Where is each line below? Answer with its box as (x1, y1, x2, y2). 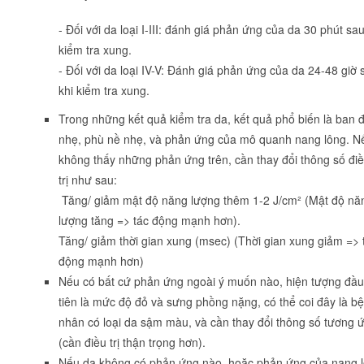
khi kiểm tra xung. (58, 81, 149, 98)
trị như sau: (58, 171, 117, 188)
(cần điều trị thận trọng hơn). (58, 333, 206, 350)
